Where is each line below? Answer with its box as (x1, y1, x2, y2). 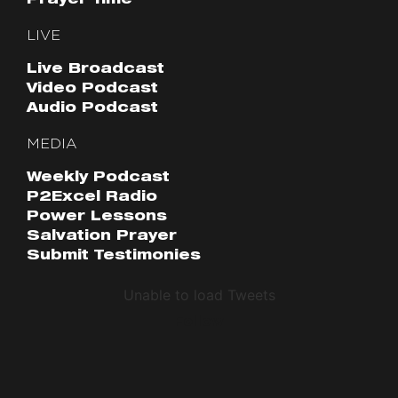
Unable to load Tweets (123, 286, 275, 305)
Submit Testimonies (27, 250, 201, 264)
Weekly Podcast (27, 171, 170, 186)
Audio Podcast (27, 102, 158, 116)
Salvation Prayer (27, 230, 177, 244)
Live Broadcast (27, 63, 164, 77)
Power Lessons (27, 211, 167, 225)
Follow (174, 314, 224, 330)
